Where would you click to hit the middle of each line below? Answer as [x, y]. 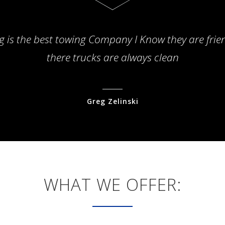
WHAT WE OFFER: [113, 184]
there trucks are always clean [113, 57]
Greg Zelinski [113, 101]
